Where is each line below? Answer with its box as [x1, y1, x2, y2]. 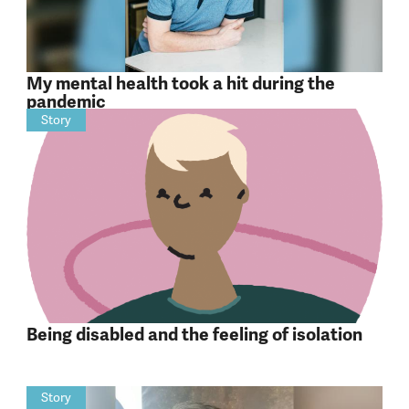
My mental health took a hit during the [26, 73, 335, 96]
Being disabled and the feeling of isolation [26, 323, 362, 346]
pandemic [26, 91, 106, 114]
